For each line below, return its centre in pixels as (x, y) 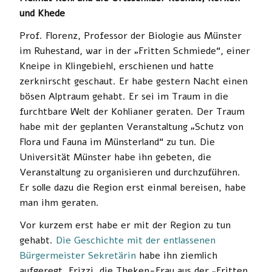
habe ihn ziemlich (178, 255)
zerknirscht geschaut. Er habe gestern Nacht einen (134, 81)
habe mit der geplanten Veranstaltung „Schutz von (131, 127)
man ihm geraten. (59, 202)
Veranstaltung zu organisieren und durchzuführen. (130, 172)
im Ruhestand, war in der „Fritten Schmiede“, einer (135, 51)
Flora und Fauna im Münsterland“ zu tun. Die (117, 142)
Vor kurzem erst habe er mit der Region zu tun (125, 225)
